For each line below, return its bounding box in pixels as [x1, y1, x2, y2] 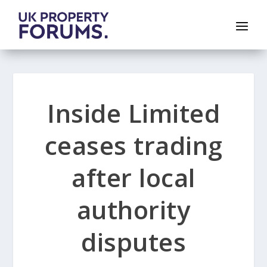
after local [72, 160, 195, 195]
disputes [81, 225, 186, 259]
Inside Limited [47, 96, 220, 131]
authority [76, 193, 191, 227]
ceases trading [44, 128, 223, 163]
